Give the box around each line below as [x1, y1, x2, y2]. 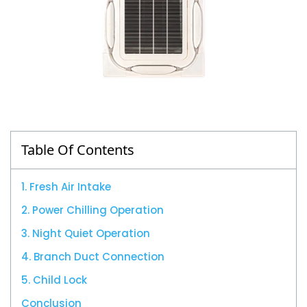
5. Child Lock [21, 273, 87, 288]
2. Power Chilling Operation [21, 203, 164, 218]
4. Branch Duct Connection [21, 249, 164, 265]
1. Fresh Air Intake [21, 180, 111, 195]
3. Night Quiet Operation [21, 226, 150, 241]
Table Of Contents [21, 140, 134, 160]
